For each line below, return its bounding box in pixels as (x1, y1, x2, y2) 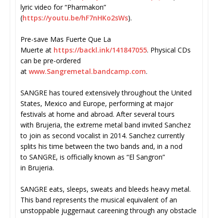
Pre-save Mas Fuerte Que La (20, 34, 111, 44)
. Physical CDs (147, 45, 191, 54)
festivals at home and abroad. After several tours (20, 109, 175, 119)
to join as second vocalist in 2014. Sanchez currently (20, 130, 184, 140)
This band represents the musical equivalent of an (20, 195, 177, 204)
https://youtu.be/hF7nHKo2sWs (22, 13, 128, 22)
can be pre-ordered (20, 55, 81, 65)
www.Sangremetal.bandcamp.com (29, 66, 146, 76)
